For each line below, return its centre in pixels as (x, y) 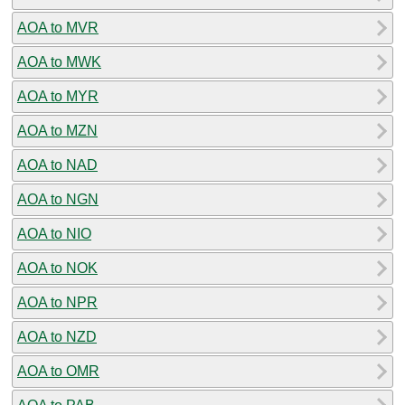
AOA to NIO (54, 233)
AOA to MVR (58, 27)
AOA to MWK (59, 61)
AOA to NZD (57, 336)
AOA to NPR (57, 302)
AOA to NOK (57, 268)
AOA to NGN (58, 199)
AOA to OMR (58, 371)
